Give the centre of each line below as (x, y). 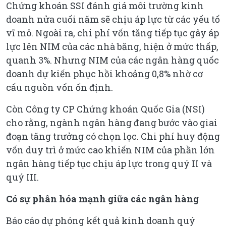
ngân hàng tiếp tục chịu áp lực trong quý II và (109, 163)
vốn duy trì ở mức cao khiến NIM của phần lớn (110, 150)
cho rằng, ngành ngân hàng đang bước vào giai (112, 122)
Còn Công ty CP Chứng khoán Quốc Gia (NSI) (105, 109)
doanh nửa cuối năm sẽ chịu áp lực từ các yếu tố (113, 19)
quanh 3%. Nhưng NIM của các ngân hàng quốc (112, 60)
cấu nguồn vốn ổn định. (60, 87)
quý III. (22, 177)
